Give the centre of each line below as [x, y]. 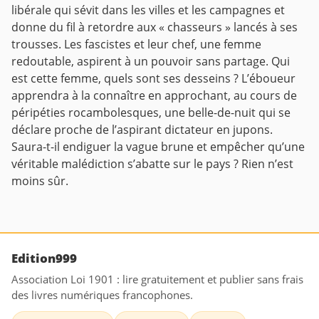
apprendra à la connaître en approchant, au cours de [154, 96]
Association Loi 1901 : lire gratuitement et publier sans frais [157, 279]
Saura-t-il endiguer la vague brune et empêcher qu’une [158, 147]
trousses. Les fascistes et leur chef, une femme [136, 45]
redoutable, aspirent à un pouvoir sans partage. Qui [151, 62]
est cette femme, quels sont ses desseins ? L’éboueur [153, 79]
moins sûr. [40, 181]
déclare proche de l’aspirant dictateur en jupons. [142, 130]
